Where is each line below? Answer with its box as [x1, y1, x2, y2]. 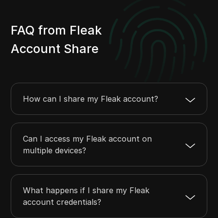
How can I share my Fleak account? [23, 93, 159, 104]
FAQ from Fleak [11, 22, 102, 37]
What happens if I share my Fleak [23, 185, 150, 195]
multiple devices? [23, 145, 87, 155]
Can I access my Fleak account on [23, 133, 152, 144]
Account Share [11, 41, 99, 56]
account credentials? [23, 197, 102, 207]
